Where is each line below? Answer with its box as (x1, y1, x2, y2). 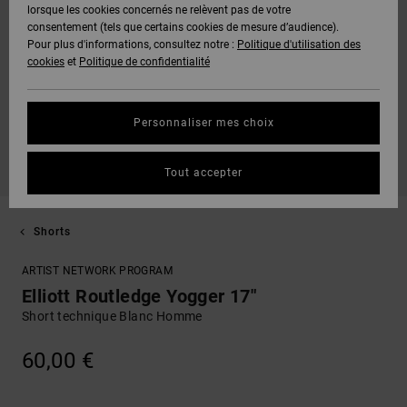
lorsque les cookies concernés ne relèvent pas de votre (27, 4, 291, 16)
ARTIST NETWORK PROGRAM (22, 264, 173, 277)
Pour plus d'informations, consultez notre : (27, 38, 237, 51)
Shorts (33, 225, 71, 238)
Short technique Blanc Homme (22, 309, 203, 323)
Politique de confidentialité (79, 55, 210, 68)
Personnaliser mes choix (133, 116, 274, 129)
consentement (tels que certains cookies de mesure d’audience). (27, 21, 339, 34)
